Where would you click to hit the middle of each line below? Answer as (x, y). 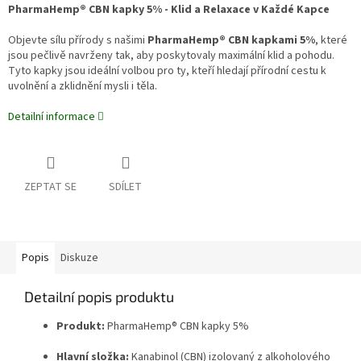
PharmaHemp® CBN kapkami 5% (231, 41)
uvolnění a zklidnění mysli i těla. (83, 87)
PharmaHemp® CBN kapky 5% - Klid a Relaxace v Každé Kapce (169, 10)
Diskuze (79, 258)
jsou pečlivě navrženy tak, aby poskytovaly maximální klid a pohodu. (171, 56)
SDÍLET (125, 187)
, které (331, 41)
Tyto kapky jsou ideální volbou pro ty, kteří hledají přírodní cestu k (167, 71)
